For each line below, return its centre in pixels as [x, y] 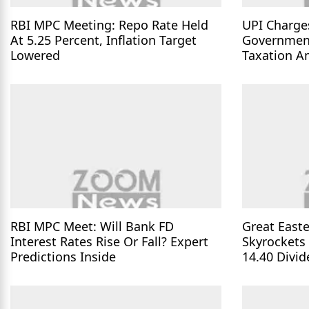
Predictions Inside [63, 256]
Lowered [35, 55]
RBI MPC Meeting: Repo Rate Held [109, 24]
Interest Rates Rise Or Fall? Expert [109, 241]
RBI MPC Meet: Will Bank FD [92, 226]
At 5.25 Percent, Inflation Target [103, 40]
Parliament [274, 70]
